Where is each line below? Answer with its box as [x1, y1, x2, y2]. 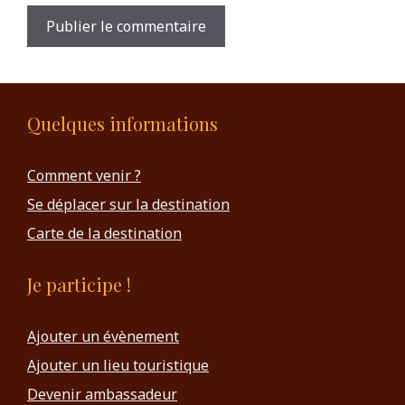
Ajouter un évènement [27, 326, 179, 347]
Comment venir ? [27, 165, 141, 186]
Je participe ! [27, 272, 131, 297]
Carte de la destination [27, 223, 182, 244]
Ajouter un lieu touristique [27, 355, 209, 376]
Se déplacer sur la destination [27, 194, 230, 215]
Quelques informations [27, 111, 218, 137]
